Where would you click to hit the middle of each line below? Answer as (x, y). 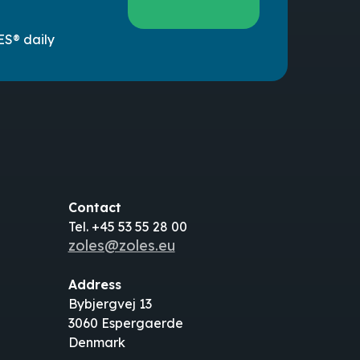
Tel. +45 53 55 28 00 (127, 227)
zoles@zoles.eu (121, 246)
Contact (94, 208)
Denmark (96, 343)
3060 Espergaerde (125, 323)
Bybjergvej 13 (110, 304)
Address (94, 285)
